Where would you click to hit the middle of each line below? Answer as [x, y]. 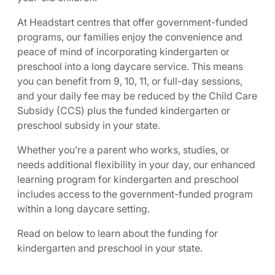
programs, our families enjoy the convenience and [130, 37]
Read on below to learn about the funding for [118, 233]
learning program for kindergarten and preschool [128, 179]
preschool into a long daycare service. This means [130, 66]
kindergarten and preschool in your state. [110, 248]
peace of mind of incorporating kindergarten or [123, 52]
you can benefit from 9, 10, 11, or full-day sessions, [130, 81]
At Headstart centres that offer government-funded [133, 22]
